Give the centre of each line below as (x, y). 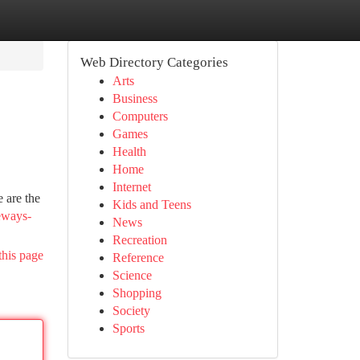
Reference (138, 258)
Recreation (139, 240)
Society (131, 311)
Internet (131, 187)
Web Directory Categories (154, 62)
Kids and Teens (151, 205)
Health (129, 151)
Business (135, 98)
